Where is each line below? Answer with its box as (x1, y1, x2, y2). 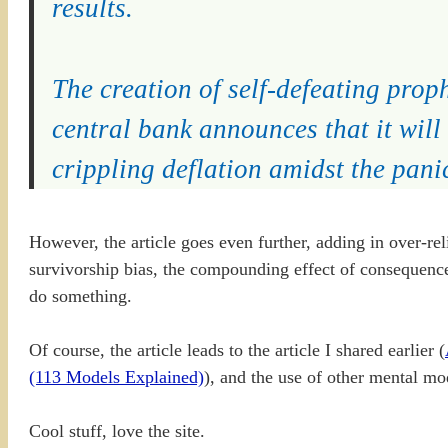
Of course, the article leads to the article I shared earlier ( (29, 340, 445, 361)
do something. (29, 286, 132, 307)
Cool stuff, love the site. (29, 421, 205, 442)
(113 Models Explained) (29, 367, 204, 388)
